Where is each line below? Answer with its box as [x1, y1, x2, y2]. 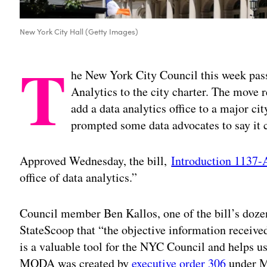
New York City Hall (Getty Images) [20, 26, 139, 38]
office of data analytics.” [20, 169, 138, 186]
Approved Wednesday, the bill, [20, 153, 172, 169]
